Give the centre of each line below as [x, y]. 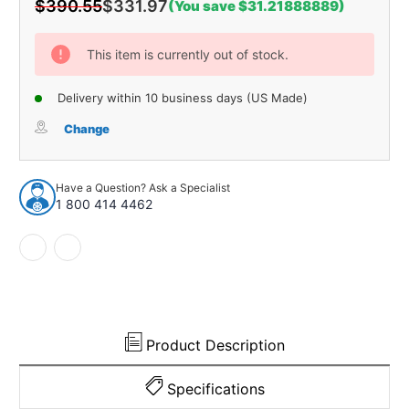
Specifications [215, 388]
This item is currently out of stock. [188, 54]
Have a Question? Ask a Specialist [143, 188]
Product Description [215, 345]
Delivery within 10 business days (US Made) [183, 97]
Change [87, 128]
